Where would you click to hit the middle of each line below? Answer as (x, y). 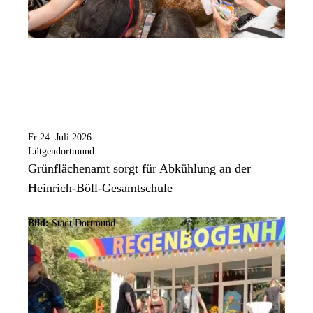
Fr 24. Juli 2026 (60, 138)
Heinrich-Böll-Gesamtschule (100, 188)
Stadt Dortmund (82, 224)
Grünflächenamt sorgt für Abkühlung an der (139, 169)
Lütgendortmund (61, 152)
